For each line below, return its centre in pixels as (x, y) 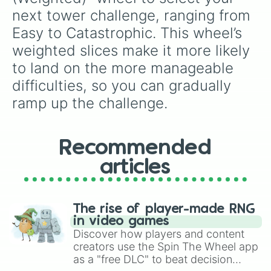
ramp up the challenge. (90, 103)
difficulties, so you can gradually (124, 86)
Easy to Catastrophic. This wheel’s (129, 33)
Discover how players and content (159, 234)
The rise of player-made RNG (164, 209)
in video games (121, 221)
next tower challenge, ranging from (133, 15)
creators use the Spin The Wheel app (166, 247)
